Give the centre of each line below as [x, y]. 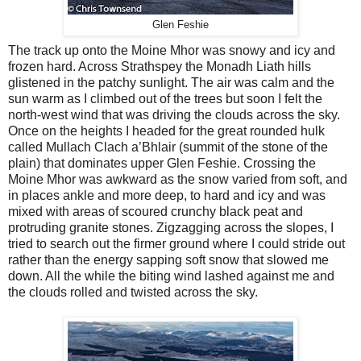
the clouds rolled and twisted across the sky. [133, 292]
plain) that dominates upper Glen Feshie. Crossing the [162, 163]
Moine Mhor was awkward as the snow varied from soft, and [178, 179]
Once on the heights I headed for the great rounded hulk [166, 131]
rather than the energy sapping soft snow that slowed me [168, 259]
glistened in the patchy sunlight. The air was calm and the [171, 82]
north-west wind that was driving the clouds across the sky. [174, 114]
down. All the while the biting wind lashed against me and [171, 276]
